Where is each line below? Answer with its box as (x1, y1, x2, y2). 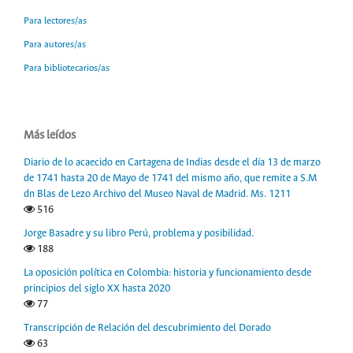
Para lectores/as (24, 15, 87, 26)
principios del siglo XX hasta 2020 (24, 282, 170, 295)
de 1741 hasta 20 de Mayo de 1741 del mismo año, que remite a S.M (24, 172, 317, 184)
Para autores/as (24, 39, 86, 50)
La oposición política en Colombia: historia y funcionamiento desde (24, 266, 311, 279)
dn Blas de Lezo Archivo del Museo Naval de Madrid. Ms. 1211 (24, 188, 291, 200)
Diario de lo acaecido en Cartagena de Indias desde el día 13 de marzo (24, 156, 321, 169)
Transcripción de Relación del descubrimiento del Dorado (24, 321, 271, 334)
